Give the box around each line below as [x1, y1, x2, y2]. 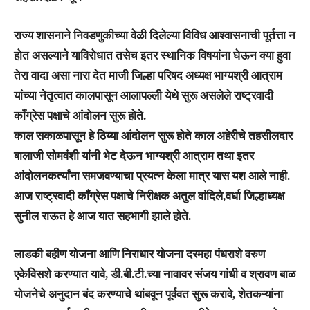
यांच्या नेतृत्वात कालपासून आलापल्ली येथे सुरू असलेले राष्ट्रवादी [14, 89, 273, 103]
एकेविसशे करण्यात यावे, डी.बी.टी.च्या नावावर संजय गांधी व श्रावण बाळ [14, 268, 295, 282]
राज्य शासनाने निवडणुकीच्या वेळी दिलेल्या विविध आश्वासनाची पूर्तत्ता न [14, 29, 295, 43]
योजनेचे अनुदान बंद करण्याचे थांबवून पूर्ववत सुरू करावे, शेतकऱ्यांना [14, 288, 283, 302]
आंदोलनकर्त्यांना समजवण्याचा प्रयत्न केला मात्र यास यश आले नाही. [14, 170, 290, 183]
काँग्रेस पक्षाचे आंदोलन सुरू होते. [14, 109, 146, 123]
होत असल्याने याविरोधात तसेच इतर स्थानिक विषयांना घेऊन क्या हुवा [14, 49, 291, 63]
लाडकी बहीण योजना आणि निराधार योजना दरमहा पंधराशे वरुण [14, 248, 265, 262]
